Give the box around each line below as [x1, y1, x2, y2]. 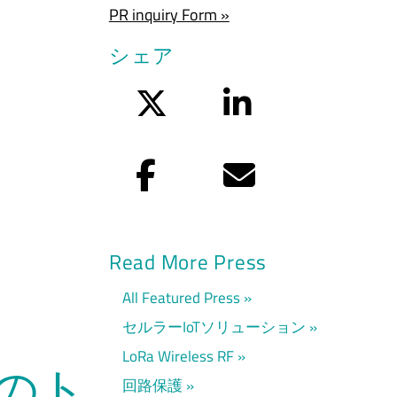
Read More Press [108, 245, 268, 277]
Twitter [166, 86, 214, 111]
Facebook [154, 158, 219, 183]
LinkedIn [250, 86, 308, 111]
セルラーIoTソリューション [121, 314, 306, 339]
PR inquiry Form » [108, 3, 230, 27]
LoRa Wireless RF [121, 343, 234, 368]
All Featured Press [121, 284, 240, 309]
